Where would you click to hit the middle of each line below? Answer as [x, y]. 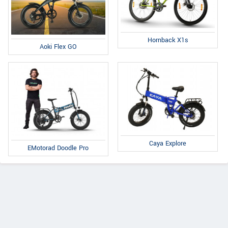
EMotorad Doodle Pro [58, 148]
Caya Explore [168, 143]
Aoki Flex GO [58, 47]
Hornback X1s [168, 40]
